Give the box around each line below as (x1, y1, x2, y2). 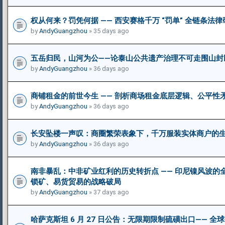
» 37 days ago (87, 188, 129, 196)
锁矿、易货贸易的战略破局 (31, 177, 121, 186)
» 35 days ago (87, 27, 129, 35)
